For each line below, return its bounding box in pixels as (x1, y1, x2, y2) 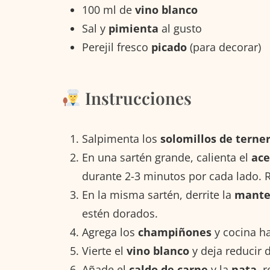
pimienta (108, 20, 159, 36)
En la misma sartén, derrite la (82, 187, 234, 202)
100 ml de (82, 2, 135, 17)
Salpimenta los (82, 131, 160, 146)
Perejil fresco (82, 39, 151, 54)
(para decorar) (187, 39, 261, 54)
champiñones (138, 224, 212, 239)
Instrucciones (80, 86, 192, 109)
